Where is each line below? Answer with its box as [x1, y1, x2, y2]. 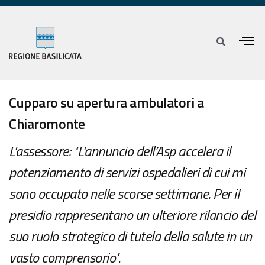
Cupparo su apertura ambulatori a [9, 92, 203, 114]
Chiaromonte [9, 113, 85, 135]
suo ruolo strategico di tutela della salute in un [9, 225, 252, 247]
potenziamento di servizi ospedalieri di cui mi [9, 161, 245, 183]
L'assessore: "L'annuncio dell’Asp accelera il [9, 140, 231, 162]
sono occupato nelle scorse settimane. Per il [9, 183, 239, 205]
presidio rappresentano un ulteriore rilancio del [9, 204, 256, 226]
